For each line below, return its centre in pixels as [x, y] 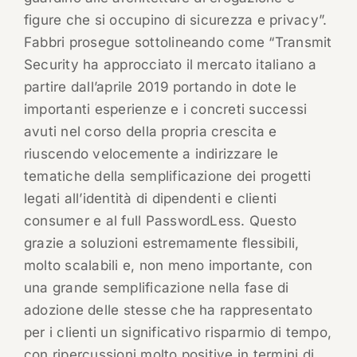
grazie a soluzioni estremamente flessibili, [161, 243]
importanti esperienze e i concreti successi [165, 110]
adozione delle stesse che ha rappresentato [168, 310]
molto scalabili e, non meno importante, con [168, 266]
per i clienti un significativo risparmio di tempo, [177, 333]
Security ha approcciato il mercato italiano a [170, 65]
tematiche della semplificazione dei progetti [167, 177]
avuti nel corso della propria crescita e [150, 132]
